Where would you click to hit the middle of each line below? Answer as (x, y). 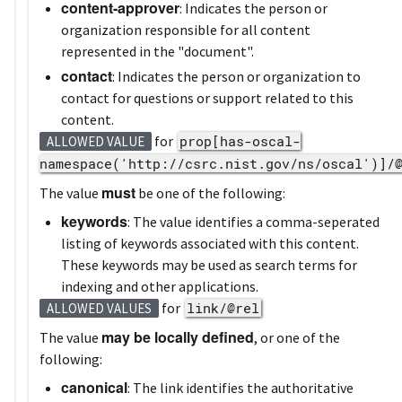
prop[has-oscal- (240, 140)
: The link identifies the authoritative (240, 387)
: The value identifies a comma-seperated (253, 221)
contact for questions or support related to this (207, 97)
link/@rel (223, 307)
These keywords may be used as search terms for (209, 264)
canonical (94, 387)
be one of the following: (210, 192)
